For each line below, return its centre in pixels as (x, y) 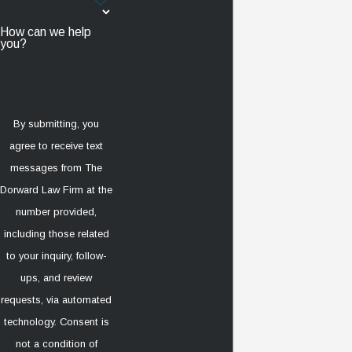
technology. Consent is (31, 321)
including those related (56, 233)
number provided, (57, 211)
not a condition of (56, 343)
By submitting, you (57, 123)
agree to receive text (57, 145)
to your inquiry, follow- (56, 255)
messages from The (57, 167)
